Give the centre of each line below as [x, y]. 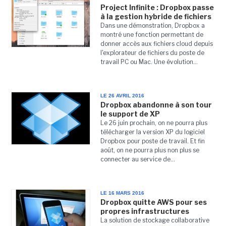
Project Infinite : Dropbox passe [157, 7]
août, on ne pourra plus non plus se [150, 150]
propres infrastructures [145, 211]
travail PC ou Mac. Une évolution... [149, 62]
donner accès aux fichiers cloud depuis [156, 44]
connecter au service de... [137, 159]
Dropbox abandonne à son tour [156, 105]
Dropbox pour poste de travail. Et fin [152, 141]
